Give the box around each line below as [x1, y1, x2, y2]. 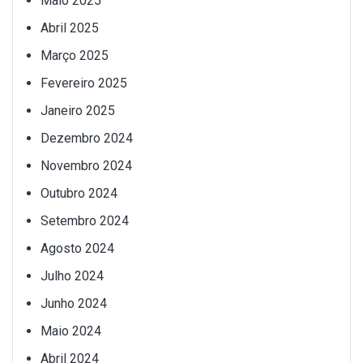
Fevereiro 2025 [41, 75, 127, 91]
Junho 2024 [41, 295, 107, 311]
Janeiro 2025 [41, 102, 115, 118]
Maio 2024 [41, 322, 101, 339]
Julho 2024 [41, 267, 104, 284]
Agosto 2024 [41, 240, 114, 256]
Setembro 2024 [41, 212, 129, 228]
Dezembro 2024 [41, 130, 133, 146]
